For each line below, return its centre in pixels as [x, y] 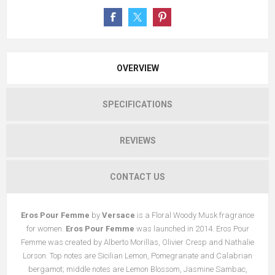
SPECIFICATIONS [137, 105]
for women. [46, 229]
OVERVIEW [137, 68]
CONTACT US [137, 177]
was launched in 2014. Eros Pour [192, 229]
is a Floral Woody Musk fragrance [195, 215]
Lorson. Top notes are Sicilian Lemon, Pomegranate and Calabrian [137, 256]
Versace [118, 215]
